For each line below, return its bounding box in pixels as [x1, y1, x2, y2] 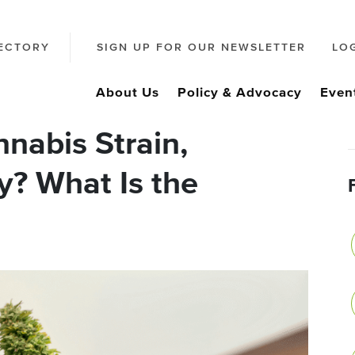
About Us [96, 86, 159, 100]
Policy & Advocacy [177, 86, 302, 100]
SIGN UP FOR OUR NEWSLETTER [97, 42, 306, 54]
